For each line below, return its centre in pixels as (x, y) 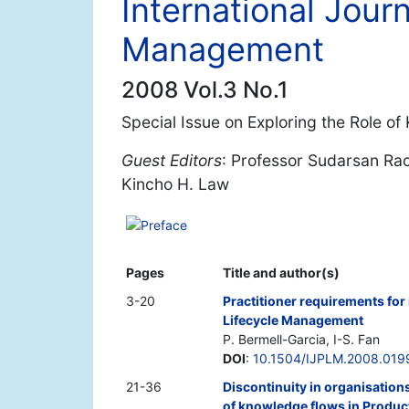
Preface (164, 225)
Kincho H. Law (175, 184)
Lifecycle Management (293, 320)
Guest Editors (172, 161)
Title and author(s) (281, 273)
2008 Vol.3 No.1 (205, 90)
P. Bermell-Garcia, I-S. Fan (301, 340)
